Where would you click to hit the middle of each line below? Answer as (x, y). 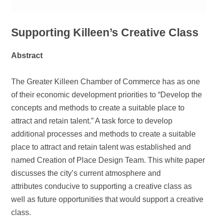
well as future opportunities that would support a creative (108, 200)
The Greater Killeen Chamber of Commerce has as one (106, 82)
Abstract (27, 56)
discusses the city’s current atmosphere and (86, 173)
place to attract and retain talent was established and (101, 147)
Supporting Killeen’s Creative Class (105, 33)
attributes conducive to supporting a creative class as (102, 186)
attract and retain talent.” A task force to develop (92, 121)
